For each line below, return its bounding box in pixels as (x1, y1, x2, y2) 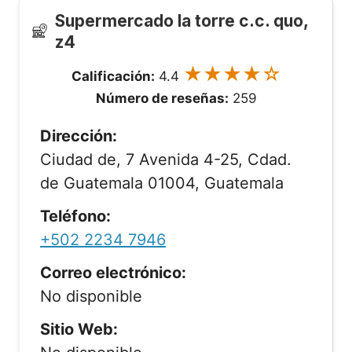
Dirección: (40, 126, 117, 145)
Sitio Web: (40, 320, 118, 339)
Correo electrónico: (40, 263, 186, 282)
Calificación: (71, 68, 155, 84)
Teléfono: (40, 207, 111, 225)
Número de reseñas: (95, 90, 229, 106)
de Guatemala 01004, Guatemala (40, 174, 284, 192)
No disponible (40, 287, 142, 306)
